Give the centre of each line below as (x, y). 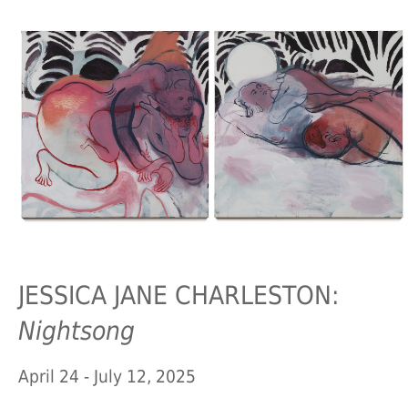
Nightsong (76, 331)
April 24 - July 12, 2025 (107, 377)
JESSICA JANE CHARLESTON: (178, 295)
